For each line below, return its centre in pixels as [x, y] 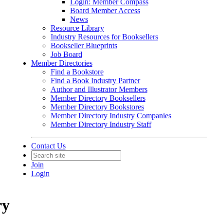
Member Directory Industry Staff [101, 124]
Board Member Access [105, 10]
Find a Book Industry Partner [95, 81]
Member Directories [62, 63]
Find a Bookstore [77, 72]
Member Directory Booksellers [98, 98]
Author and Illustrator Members [99, 89]
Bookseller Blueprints [84, 45]
